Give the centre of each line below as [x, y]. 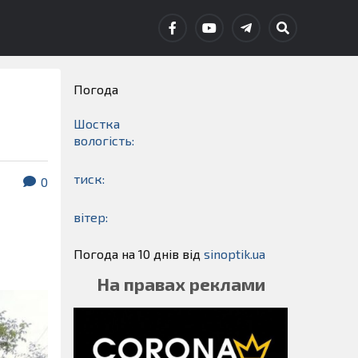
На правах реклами [181, 284]
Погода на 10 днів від [139, 254]
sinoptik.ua [235, 254]
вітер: [91, 217]
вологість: [104, 140]
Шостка [97, 123]
